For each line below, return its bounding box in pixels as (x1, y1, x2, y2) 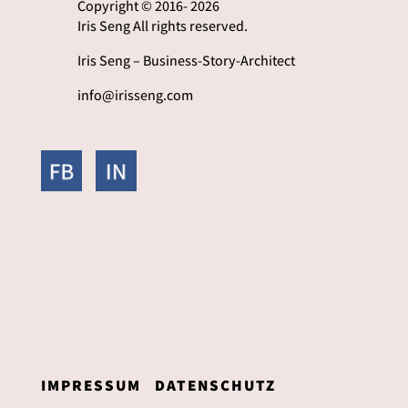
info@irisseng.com (76, 86, 193, 106)
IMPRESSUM (40, 375, 141, 396)
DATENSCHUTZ (154, 375, 276, 396)
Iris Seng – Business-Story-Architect (76, 51, 295, 71)
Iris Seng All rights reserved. (76, 16, 248, 36)
